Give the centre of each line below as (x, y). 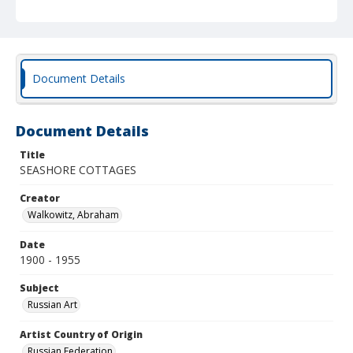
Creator (40, 198)
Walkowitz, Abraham (73, 215)
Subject (39, 288)
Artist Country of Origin (81, 334)
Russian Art (52, 305)
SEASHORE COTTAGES (78, 170)
